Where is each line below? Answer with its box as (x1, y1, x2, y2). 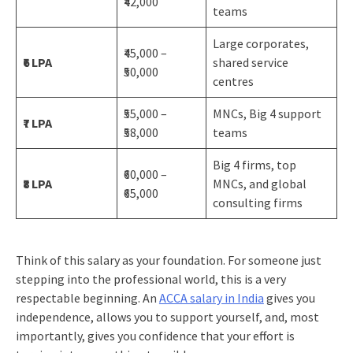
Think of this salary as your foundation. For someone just (15, 251, 321, 268)
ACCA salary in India (158, 289, 264, 306)
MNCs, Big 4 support (212, 105, 321, 121)
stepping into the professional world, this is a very (15, 270, 286, 287)
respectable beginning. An (15, 289, 159, 306)
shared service (212, 54, 288, 70)
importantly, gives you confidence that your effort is (15, 327, 295, 344)
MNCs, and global (212, 175, 307, 191)
